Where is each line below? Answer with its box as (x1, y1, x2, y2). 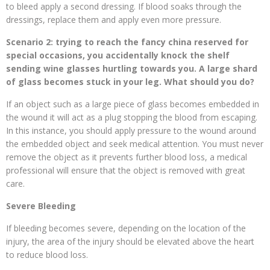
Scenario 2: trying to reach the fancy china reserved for (6, 36, 248, 48)
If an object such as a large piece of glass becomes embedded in (6, 98, 259, 110)
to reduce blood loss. (6, 249, 88, 261)
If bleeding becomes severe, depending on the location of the (6, 222, 246, 234)
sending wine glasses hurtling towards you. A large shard (6, 63, 257, 75)
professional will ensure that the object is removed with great (6, 165, 245, 177)
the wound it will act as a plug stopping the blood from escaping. (6, 111, 257, 124)
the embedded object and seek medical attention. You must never (6, 138, 263, 150)
